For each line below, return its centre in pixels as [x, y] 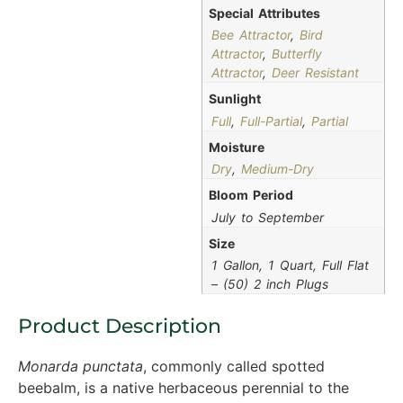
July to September [268, 217]
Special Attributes [264, 13]
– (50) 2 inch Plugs [270, 284]
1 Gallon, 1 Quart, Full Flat [290, 265]
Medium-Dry [278, 169]
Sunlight [235, 99]
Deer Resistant [315, 73]
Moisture [237, 147]
